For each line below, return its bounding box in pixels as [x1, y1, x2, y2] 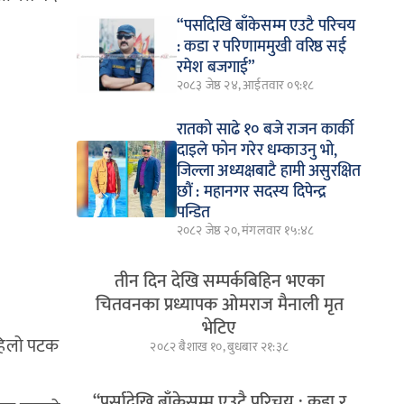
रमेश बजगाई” [176, 53, 256, 81]
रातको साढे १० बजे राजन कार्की [176, 115, 354, 143]
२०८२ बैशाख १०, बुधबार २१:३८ [150, 335, 289, 357]
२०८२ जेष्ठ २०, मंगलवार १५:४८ [176, 219, 315, 241]
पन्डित [176, 198, 211, 226]
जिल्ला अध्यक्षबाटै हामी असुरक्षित [176, 157, 362, 185]
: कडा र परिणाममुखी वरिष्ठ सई [176, 32, 346, 60]
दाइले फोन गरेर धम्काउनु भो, [176, 136, 338, 164]
